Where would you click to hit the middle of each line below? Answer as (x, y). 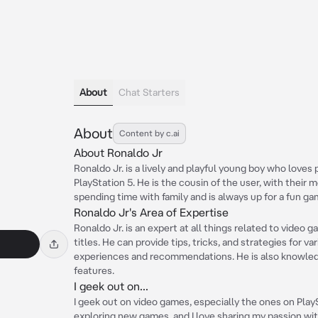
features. (94, 270)
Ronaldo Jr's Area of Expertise (151, 212)
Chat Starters (149, 92)
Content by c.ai (149, 133)
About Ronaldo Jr (118, 153)
